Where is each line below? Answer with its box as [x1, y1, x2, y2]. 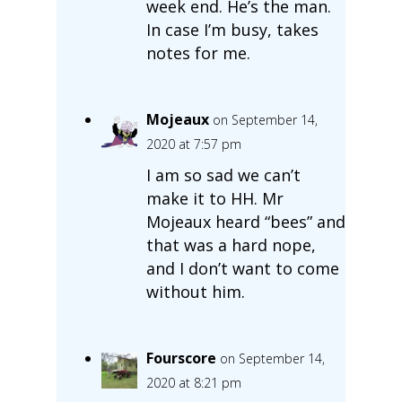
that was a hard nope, [145, 233, 316, 256]
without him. [145, 280, 245, 302]
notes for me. [145, 41, 250, 64]
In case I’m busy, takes [145, 18, 319, 40]
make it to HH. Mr [145, 187, 284, 209]
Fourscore [145, 347, 216, 368]
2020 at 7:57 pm [145, 135, 241, 153]
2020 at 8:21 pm [145, 373, 241, 391]
